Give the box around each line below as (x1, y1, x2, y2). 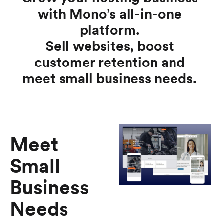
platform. (79, 21, 140, 39)
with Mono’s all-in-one (37, 4, 182, 22)
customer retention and (34, 53, 185, 71)
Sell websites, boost (45, 37, 174, 55)
